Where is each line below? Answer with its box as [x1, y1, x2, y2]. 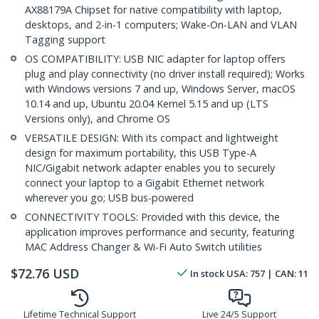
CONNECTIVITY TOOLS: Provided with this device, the [25, 210, 280, 224]
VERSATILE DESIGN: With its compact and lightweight [25, 131, 278, 145]
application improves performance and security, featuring [25, 225, 295, 239]
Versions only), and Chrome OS [25, 112, 170, 126]
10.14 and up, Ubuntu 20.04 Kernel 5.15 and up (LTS [25, 97, 268, 111]
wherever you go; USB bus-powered [25, 191, 194, 205]
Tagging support [25, 33, 105, 47]
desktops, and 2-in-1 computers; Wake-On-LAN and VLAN [25, 18, 297, 32]
